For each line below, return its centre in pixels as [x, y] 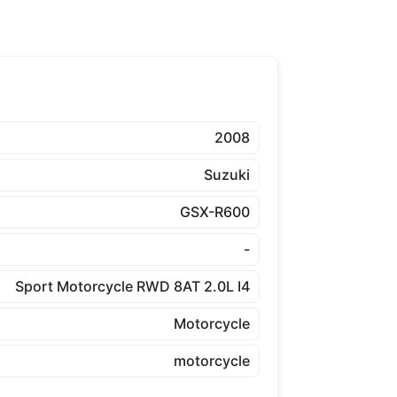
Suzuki [226, 175]
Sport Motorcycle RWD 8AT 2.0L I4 [132, 286]
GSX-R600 [214, 212]
